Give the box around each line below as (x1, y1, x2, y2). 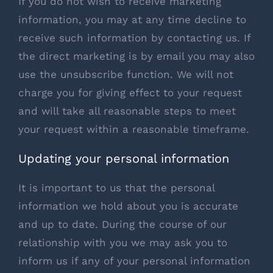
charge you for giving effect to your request (18, 87, 242, 99)
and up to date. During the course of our (18, 218, 227, 231)
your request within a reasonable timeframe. (18, 123, 249, 136)
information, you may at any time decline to (18, 13, 246, 26)
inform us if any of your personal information (18, 255, 250, 268)
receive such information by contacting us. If (18, 32, 250, 44)
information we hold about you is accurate (18, 200, 238, 213)
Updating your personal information (18, 151, 229, 166)
